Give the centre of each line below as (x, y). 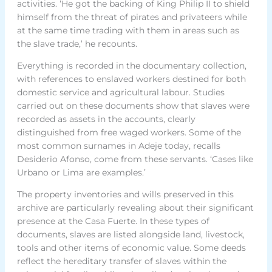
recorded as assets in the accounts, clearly (106, 119)
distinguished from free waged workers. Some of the (129, 132)
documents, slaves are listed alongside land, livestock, (131, 234)
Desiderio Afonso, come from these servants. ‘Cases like (135, 159)
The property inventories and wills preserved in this (125, 194)
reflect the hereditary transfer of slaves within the (121, 261)
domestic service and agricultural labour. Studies (121, 92)
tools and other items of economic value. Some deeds (131, 247)
